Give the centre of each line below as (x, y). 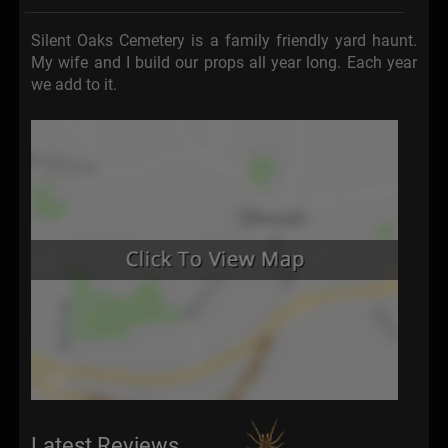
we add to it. (74, 84)
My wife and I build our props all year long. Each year (224, 62)
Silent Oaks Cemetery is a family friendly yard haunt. (224, 40)
